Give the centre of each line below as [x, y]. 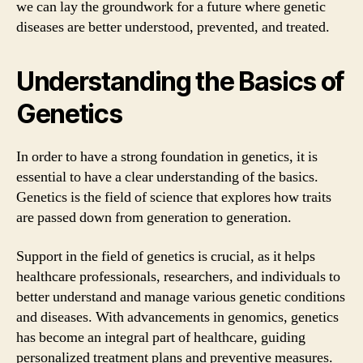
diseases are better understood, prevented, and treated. [173, 27]
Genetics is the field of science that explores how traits [174, 197]
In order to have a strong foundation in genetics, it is [167, 157]
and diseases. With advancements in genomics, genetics [177, 317]
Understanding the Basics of [181, 81]
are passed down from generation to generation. [154, 218]
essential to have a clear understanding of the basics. [167, 177]
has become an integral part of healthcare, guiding [161, 337]
